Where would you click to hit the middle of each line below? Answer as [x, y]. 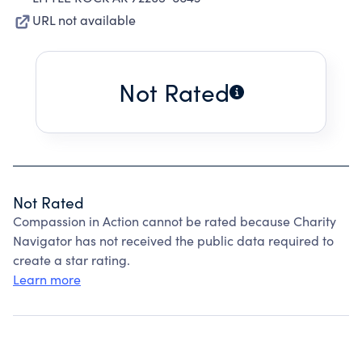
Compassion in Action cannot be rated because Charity [175, 221]
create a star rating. [72, 260]
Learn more [47, 279]
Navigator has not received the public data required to [173, 240]
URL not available [84, 20]
